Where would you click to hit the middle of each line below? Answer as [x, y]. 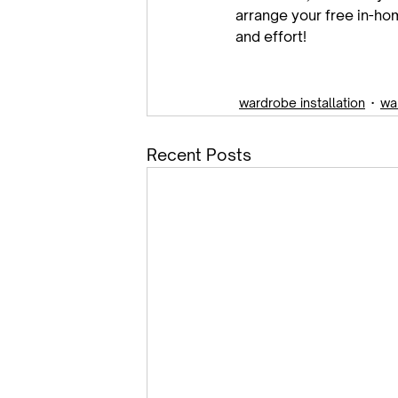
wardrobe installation [302, 103]
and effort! [271, 36]
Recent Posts [199, 155]
